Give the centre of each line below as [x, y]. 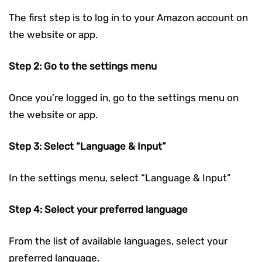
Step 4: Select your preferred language [98, 209]
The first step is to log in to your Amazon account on [128, 17]
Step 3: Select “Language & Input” [87, 146]
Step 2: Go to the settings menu [83, 66]
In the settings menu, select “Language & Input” [120, 177]
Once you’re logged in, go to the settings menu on [124, 97]
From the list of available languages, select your [118, 241]
